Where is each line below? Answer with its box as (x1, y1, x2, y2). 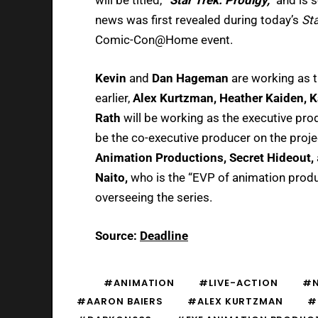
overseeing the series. (95, 190, 212, 204)
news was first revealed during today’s (95, 12, 302, 27)
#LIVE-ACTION (199, 275, 279, 290)
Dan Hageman (152, 70, 231, 85)
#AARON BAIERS (77, 294, 164, 308)
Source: (95, 228, 140, 243)
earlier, (95, 90, 133, 105)
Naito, (95, 170, 128, 185)
